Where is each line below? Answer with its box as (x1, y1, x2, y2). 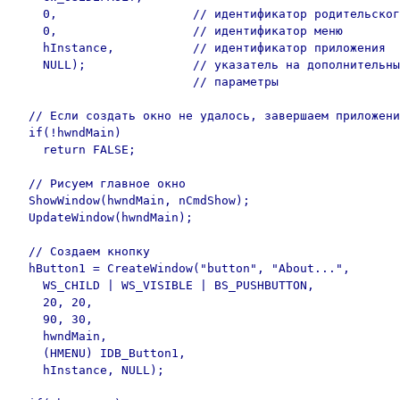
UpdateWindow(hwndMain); (14, 211, 193, 224)
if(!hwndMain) (14, 126, 121, 139)
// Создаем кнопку (14, 245, 150, 258)
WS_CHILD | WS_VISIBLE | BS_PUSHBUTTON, (14, 279, 314, 292)
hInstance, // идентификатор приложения (14, 41, 386, 54)
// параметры (14, 75, 279, 88)
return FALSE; (14, 143, 136, 156)
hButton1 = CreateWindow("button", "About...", (14, 262, 350, 275)
